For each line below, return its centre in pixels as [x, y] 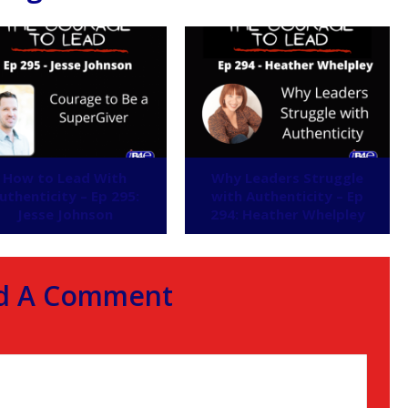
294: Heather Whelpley [287, 214]
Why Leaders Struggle [288, 178]
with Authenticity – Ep [288, 196]
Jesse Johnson [65, 214]
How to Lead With [65, 178]
